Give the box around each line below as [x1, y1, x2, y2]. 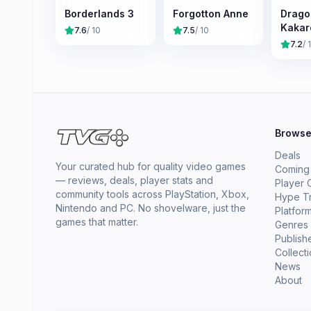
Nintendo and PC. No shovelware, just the [56, 202, 246, 214]
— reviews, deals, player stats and [56, 174, 213, 186]
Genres [275, 219, 308, 230]
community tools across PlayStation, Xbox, [56, 188, 249, 200]
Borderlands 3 [65, 7, 134, 19]
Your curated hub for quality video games [56, 160, 246, 172]
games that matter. [56, 216, 138, 228]
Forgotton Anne [172, 7, 249, 19]
